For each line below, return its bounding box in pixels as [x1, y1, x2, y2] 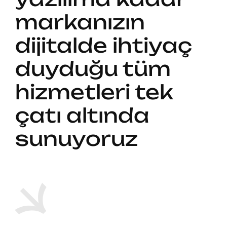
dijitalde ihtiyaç [15, 33, 192, 58]
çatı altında [15, 103, 149, 128]
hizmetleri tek [15, 80, 173, 104]
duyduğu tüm [15, 56, 171, 81]
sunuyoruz [15, 126, 138, 151]
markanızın [15, 10, 145, 34]
